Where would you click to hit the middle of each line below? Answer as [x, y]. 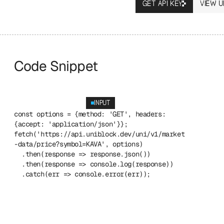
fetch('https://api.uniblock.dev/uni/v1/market [99, 134]
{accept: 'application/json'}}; [71, 124]
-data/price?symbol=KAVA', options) [78, 144]
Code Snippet [56, 66]
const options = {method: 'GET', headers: [90, 114]
